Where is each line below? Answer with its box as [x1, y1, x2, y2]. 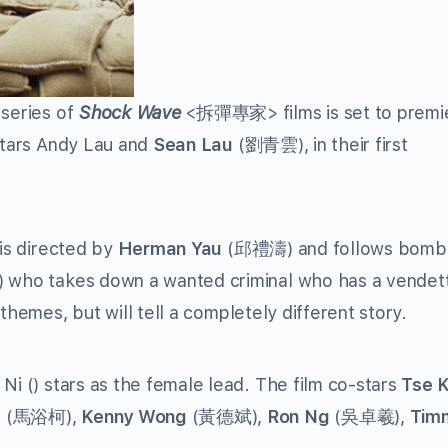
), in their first [297, 134, 408, 155]
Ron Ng [266, 406, 330, 427]
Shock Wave [73, 102, 186, 123]
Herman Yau [117, 238, 223, 259]
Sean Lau [152, 134, 233, 155]
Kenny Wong [81, 406, 187, 427]
